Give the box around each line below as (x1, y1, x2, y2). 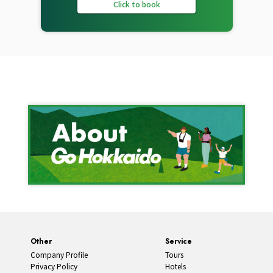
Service (165, 235, 192, 247)
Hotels (165, 261, 186, 272)
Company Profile (30, 249, 88, 260)
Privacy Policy (30, 261, 77, 272)
